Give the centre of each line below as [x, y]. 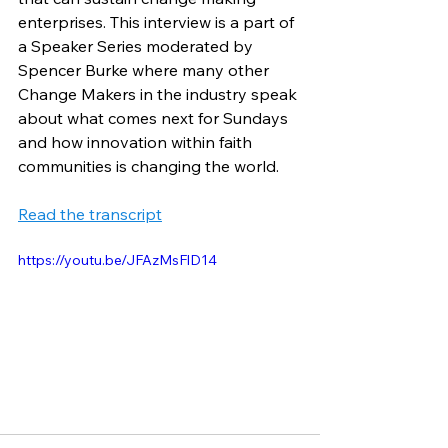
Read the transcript [90, 214]
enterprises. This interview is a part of [158, 22]
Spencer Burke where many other [145, 70]
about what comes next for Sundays [155, 118]
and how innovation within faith [137, 142]
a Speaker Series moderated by [137, 46]
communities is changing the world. [150, 166]
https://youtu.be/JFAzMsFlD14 [117, 260]
